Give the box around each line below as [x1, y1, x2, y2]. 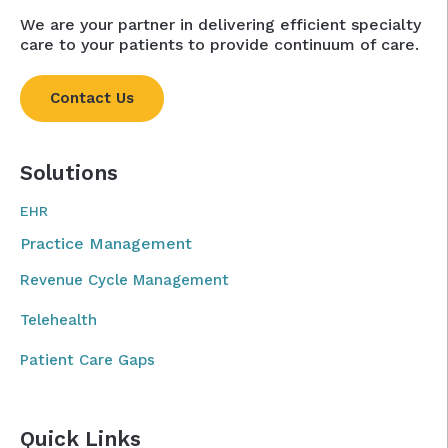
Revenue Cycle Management [20, 271, 229, 290]
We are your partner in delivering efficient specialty [20, 15, 421, 35]
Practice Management [20, 234, 192, 254]
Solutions [20, 160, 118, 186]
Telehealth [20, 311, 97, 330]
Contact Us [50, 89, 134, 108]
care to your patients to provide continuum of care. [20, 35, 419, 55]
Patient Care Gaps [20, 351, 155, 370]
